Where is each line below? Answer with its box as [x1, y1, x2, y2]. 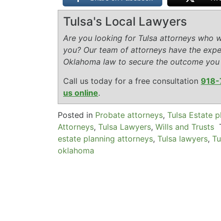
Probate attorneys [95, 110, 163, 120]
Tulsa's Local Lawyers [63, 14, 187, 29]
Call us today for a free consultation [63, 76, 201, 86]
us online [63, 88, 98, 98]
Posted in [58, 110, 95, 120]
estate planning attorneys [58, 134, 153, 144]
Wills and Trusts [155, 122, 214, 132]
